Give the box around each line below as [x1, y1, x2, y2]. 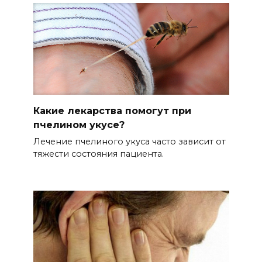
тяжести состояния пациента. [33, 149, 164, 160]
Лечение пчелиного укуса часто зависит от [33, 136, 226, 147]
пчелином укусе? [33, 119, 125, 130]
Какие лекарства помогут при [33, 105, 191, 116]
